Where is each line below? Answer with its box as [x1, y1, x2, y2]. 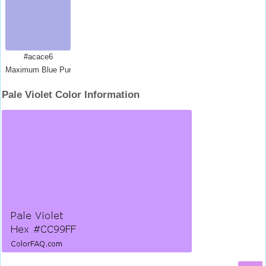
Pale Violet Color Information [2, 89, 140, 100]
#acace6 [23, 52, 53, 61]
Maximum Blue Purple [5, 65, 81, 74]
